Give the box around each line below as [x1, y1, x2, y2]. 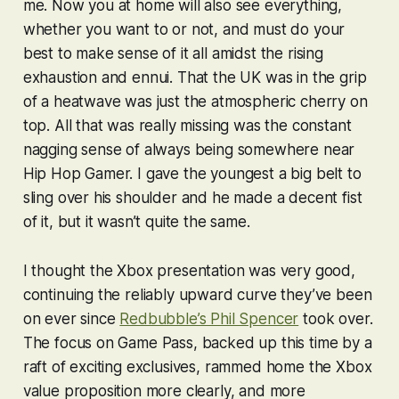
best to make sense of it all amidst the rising [22, 44, 323, 62]
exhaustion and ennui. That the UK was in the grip [22, 68, 367, 86]
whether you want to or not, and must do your [22, 20, 346, 38]
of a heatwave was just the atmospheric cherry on [22, 92, 368, 110]
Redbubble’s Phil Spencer [119, 309, 299, 328]
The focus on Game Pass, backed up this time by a [22, 333, 372, 352]
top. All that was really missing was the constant [22, 116, 352, 134]
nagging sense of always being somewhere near [22, 140, 355, 159]
